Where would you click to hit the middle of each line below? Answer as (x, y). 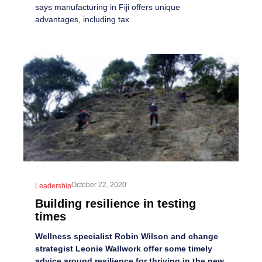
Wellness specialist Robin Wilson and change (127, 236)
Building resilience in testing (116, 203)
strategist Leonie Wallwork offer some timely (124, 248)
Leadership (53, 186)
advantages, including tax (82, 19)
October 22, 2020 (99, 185)
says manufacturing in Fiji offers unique (108, 7)
